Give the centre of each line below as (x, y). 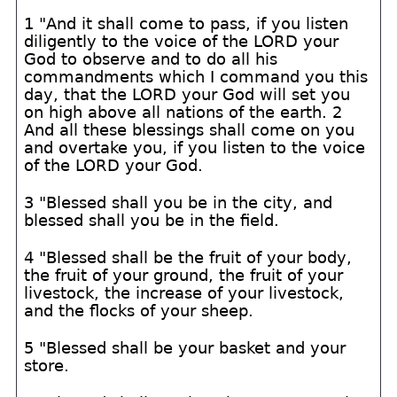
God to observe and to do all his (151, 59)
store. (47, 366)
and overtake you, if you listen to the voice (195, 148)
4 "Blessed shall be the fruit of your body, (188, 257)
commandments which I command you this (196, 77)
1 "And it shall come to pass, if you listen (187, 23)
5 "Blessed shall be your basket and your (185, 348)
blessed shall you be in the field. (152, 220)
